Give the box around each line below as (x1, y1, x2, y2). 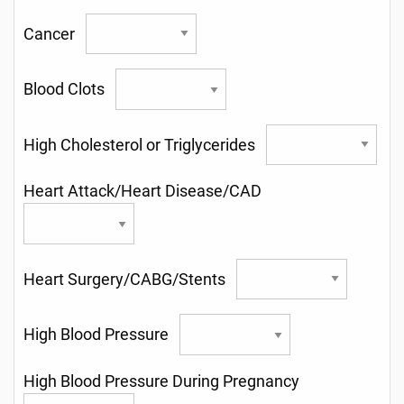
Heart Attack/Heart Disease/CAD (23, 182, 269, 201)
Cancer (23, 25, 86, 44)
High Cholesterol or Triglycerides (23, 136, 266, 155)
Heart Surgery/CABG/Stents (23, 270, 236, 289)
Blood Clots (23, 80, 115, 99)
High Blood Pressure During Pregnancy (23, 372, 307, 390)
